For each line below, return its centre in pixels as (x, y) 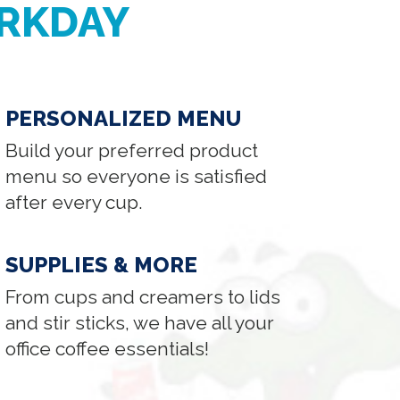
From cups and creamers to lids (143, 296)
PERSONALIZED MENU (124, 118)
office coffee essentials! (108, 348)
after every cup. (75, 202)
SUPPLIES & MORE (102, 264)
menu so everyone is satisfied (137, 176)
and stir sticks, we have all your (140, 322)
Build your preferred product (132, 150)
